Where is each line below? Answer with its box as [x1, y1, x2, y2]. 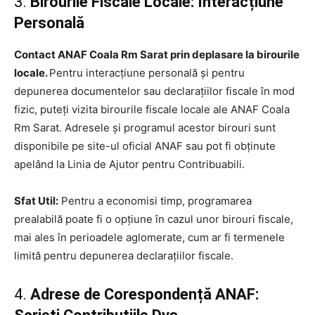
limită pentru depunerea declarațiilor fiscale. [14, 248, 233, 262]
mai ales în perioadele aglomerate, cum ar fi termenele [14, 230, 285, 244]
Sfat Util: [14, 193, 58, 207]
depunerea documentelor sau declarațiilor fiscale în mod [14, 84, 295, 98]
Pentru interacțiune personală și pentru [49, 65, 245, 79]
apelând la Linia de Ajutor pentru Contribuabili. [14, 157, 245, 171]
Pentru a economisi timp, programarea [58, 193, 252, 207]
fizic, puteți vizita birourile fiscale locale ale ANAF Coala [14, 102, 290, 116]
